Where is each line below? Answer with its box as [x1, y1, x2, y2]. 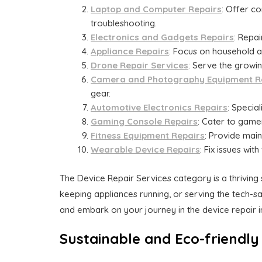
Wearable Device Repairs [91, 144, 201, 156]
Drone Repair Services [91, 60, 189, 71]
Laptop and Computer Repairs [91, 4, 222, 15]
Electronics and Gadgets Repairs [91, 32, 235, 43]
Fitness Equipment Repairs [91, 130, 205, 142]
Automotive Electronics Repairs [91, 102, 228, 113]
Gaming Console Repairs [91, 116, 198, 127]
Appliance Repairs [91, 46, 170, 57]
